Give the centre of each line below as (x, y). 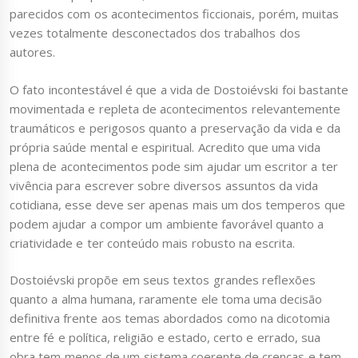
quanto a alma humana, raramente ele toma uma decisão (166, 299)
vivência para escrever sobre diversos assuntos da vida (164, 185)
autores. (32, 52)
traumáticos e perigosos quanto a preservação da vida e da (175, 127)
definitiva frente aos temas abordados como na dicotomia (170, 318)
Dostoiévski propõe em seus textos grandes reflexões (163, 280)
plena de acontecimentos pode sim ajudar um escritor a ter (174, 166)
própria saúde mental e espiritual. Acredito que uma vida (165, 147)
